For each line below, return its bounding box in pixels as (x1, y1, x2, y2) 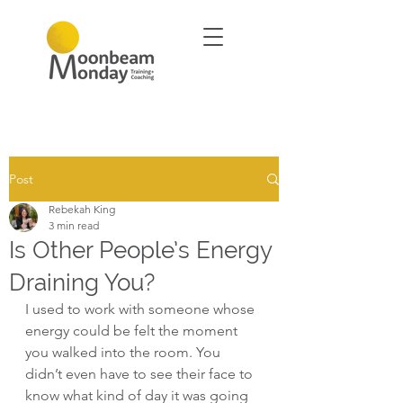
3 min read (49, 219, 99, 232)
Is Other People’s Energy (9, 237, 272, 264)
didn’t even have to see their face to (25, 365, 256, 382)
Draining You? (9, 269, 155, 296)
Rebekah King (49, 202, 115, 216)
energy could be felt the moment (25, 322, 241, 339)
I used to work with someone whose (25, 300, 258, 318)
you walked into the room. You (25, 344, 224, 361)
